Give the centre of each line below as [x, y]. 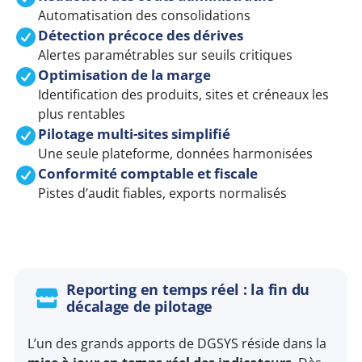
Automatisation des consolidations [145, 16]
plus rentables [82, 114]
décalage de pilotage [140, 307]
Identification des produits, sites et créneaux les [184, 95]
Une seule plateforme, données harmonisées [176, 154]
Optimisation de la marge [125, 75]
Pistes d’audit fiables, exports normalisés [163, 194]
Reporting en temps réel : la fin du [188, 290]
